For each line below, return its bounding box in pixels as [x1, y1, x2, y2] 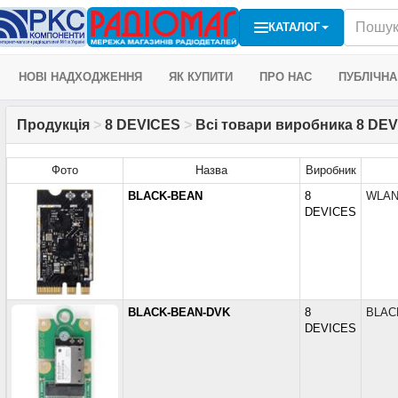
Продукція [17, 117, 90, 132]
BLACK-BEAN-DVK [128, 306, 230, 319]
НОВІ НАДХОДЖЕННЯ [19, 70, 142, 84]
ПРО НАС [259, 70, 312, 84]
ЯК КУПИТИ [169, 70, 233, 84]
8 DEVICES [105, 117, 180, 132]
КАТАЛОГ [268, 20, 320, 34]
